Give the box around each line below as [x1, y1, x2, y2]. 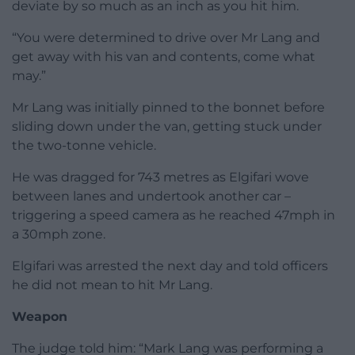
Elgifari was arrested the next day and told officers [12, 258, 328, 274]
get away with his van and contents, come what [12, 49, 315, 65]
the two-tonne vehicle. [12, 138, 156, 154]
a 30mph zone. [12, 227, 105, 242]
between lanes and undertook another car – [12, 189, 291, 204]
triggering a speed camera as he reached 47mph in [12, 208, 335, 223]
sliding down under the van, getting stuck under [12, 119, 322, 135]
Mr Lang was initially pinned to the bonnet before [12, 100, 325, 116]
